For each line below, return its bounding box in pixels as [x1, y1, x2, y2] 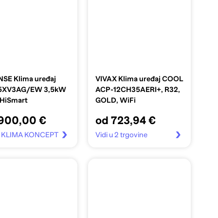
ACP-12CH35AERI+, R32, [95, 86, 180, 94]
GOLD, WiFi [95, 96, 136, 105]
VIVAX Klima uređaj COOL [95, 75, 183, 83]
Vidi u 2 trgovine [95, 131, 147, 139]
